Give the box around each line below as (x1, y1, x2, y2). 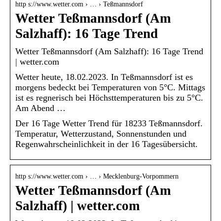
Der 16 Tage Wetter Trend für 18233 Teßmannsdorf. (15, 118, 203, 128)
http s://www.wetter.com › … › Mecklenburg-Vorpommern (15, 172, 179, 180)
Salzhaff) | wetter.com (15, 198, 140, 213)
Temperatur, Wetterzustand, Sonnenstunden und (15, 128, 186, 139)
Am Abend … (15, 103, 66, 113)
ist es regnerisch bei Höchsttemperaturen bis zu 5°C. (15, 92, 203, 103)
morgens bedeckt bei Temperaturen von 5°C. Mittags (15, 82, 205, 92)
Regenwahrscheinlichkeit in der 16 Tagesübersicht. (15, 139, 198, 149)
